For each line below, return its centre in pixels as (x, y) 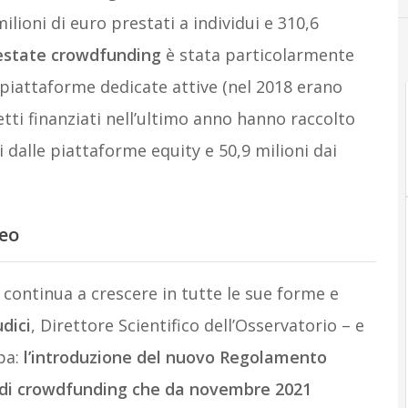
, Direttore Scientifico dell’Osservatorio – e (197, 325)
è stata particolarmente (257, 55)
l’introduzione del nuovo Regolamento (175, 357)
